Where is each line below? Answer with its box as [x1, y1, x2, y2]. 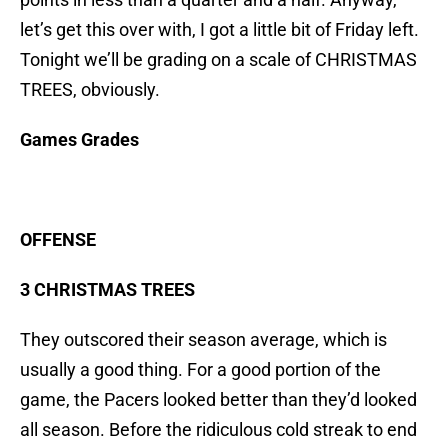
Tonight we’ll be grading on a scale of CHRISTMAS [20, 49, 417, 71]
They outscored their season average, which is [20, 329, 387, 351]
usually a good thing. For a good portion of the [20, 359, 381, 381]
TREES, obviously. [20, 79, 160, 101]
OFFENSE [20, 229, 96, 251]
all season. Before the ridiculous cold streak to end [20, 419, 417, 441]
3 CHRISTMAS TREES [20, 279, 195, 301]
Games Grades [20, 129, 139, 151]
